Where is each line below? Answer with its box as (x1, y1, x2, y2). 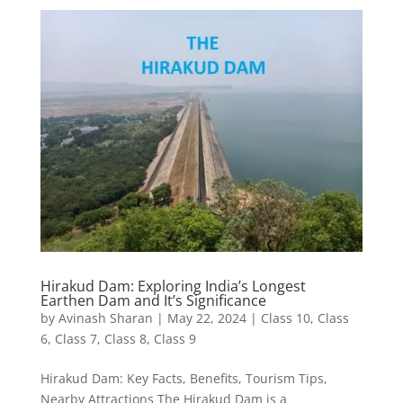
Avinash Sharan (58, 309, 153, 327)
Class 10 (260, 309, 310, 327)
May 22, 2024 (166, 309, 246, 327)
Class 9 (153, 329, 196, 347)
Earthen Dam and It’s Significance (40, 290, 266, 310)
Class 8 (103, 329, 147, 347)
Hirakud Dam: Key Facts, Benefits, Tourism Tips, (40, 369, 327, 387)
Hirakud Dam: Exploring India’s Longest (40, 275, 306, 296)
